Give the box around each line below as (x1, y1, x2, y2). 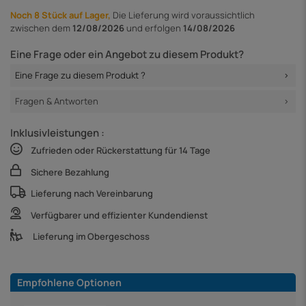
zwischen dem (10, 21, 72, 34)
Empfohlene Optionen (17, 275, 122, 289)
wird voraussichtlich (171, 8, 255, 21)
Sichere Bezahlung (31, 165, 109, 178)
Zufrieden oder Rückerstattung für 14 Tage (31, 144, 210, 157)
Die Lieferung (113, 8, 171, 21)
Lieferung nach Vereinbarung (31, 187, 153, 200)
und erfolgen (124, 21, 183, 34)
